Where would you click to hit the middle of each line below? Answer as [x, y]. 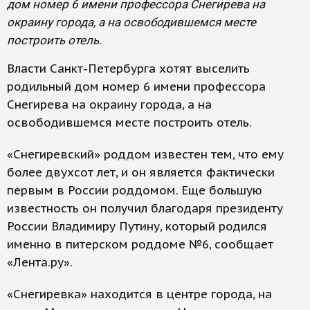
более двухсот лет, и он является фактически [141, 172]
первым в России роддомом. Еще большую [135, 190]
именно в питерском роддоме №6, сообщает [140, 244]
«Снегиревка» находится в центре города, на [139, 294]
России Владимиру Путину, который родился [137, 226]
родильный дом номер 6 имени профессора [136, 86]
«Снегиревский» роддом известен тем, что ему [145, 154]
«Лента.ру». [40, 262]
